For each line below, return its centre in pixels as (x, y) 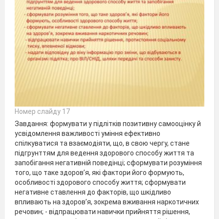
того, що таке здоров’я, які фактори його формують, (99, 172)
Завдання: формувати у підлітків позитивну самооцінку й (108, 123)
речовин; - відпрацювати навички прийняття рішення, (102, 211)
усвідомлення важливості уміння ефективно (88, 133)
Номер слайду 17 (42, 111)
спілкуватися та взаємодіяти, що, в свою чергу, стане (102, 143)
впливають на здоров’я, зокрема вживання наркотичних (107, 202)
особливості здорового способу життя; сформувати (100, 182)
